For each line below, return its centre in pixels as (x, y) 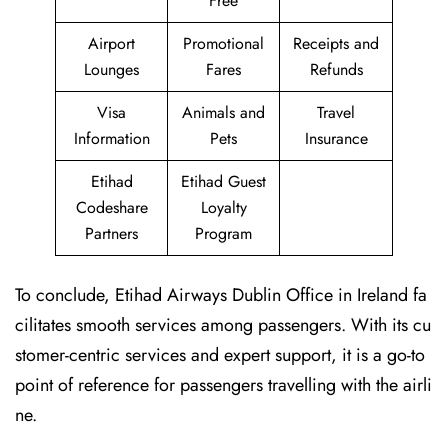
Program (223, 233)
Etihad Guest (223, 181)
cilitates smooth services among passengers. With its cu (223, 325)
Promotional (223, 43)
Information (111, 138)
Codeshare (111, 207)
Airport (111, 43)
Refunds (336, 69)
